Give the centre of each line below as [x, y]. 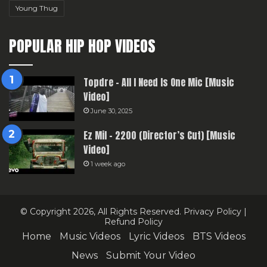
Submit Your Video [151, 255]
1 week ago [108, 164]
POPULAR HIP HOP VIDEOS [82, 46]
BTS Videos [219, 236]
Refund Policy [133, 221]
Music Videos [90, 236]
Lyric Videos [156, 236]
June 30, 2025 [111, 111]
